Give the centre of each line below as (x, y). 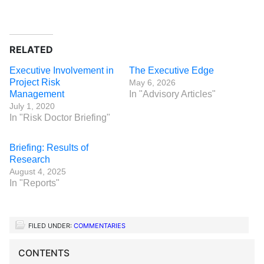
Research (30, 159)
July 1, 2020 (32, 106)
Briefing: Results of (49, 148)
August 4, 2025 (38, 171)
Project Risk (35, 82)
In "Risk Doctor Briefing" (60, 118)
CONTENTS (44, 253)
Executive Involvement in (62, 70)
